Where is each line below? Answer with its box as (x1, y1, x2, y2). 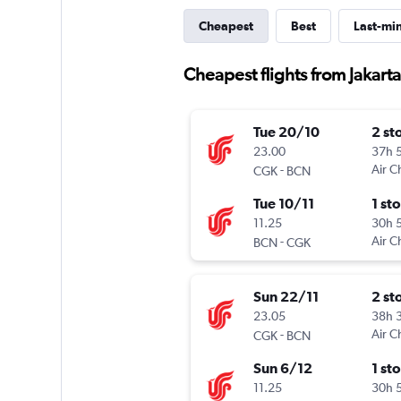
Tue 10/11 (252, 195, 314, 212)
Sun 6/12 (252, 360, 312, 377)
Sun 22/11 (252, 288, 319, 305)
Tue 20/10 (252, 124, 320, 141)
